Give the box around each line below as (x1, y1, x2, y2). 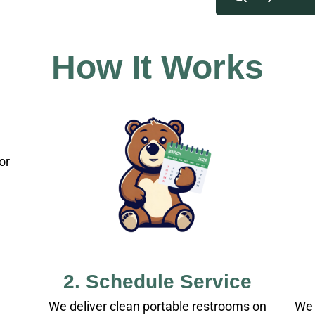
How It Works (51, 48, 264, 86)
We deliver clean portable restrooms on (49, 298, 266, 314)
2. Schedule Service (63, 270, 252, 292)
